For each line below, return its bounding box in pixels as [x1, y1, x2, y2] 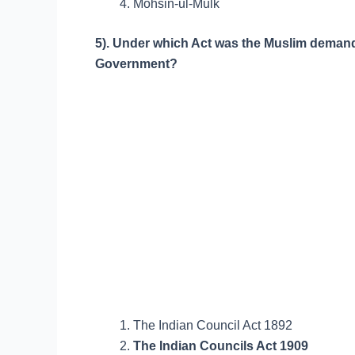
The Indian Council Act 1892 [133, 319, 292, 332]
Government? [95, 57, 177, 71]
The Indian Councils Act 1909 [133, 339, 308, 353]
